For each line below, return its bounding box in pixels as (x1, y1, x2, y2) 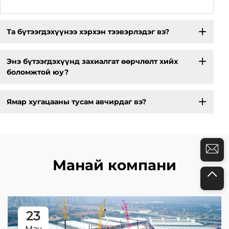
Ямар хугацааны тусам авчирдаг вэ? (6, 97, 146, 106)
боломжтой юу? (6, 67, 68, 77)
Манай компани (53, 156, 176, 174)
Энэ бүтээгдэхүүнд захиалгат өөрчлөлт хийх (6, 56, 178, 66)
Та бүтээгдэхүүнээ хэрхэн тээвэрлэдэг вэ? (6, 27, 169, 36)
